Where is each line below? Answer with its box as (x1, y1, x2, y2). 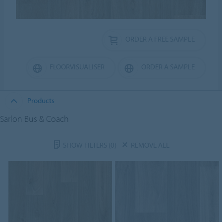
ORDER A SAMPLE (141, 61, 195, 71)
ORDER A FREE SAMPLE (125, 34, 195, 44)
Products (27, 95, 55, 105)
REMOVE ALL (130, 140, 169, 150)
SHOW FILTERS (62, 140, 109, 150)
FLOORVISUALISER (49, 61, 105, 71)
